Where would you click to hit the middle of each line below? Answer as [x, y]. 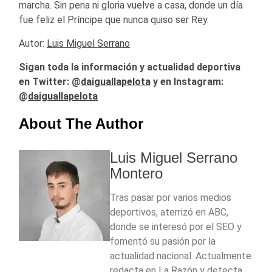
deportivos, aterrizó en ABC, [169, 212]
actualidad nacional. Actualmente [181, 256]
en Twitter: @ [50, 82]
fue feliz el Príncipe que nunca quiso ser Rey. [114, 20]
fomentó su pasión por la [163, 242]
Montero [136, 174]
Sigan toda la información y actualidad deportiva [130, 67]
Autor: [33, 44]
